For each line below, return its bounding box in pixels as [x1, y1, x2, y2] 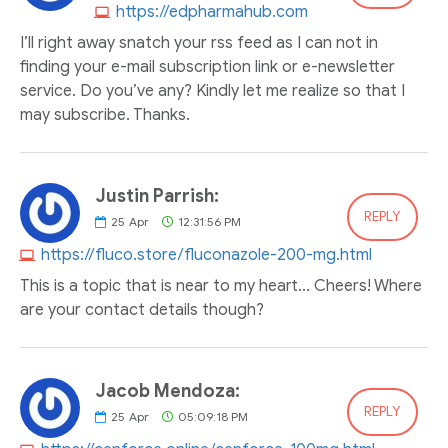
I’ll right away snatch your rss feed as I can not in [20, 33, 378, 53]
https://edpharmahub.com [116, 2, 308, 22]
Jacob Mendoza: [95, 380, 240, 402]
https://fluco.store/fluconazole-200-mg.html [41, 245, 372, 265]
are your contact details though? [20, 300, 264, 320]
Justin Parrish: [95, 185, 219, 207]
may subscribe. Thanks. [20, 105, 190, 125]
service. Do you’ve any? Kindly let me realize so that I [20, 81, 405, 101]
